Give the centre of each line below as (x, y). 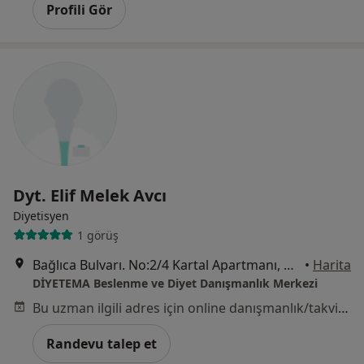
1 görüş (97, 235)
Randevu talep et (102, 344)
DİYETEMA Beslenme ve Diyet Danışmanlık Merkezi (175, 284)
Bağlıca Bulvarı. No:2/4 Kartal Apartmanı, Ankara (289, 265)
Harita (332, 265)
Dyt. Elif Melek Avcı (90, 196)
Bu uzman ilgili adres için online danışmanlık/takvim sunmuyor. (343, 308)
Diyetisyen (41, 216)
